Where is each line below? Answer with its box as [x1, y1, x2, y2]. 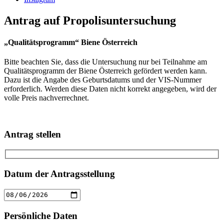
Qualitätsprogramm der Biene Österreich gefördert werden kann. [4, 66, 207, 75]
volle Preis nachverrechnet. [4, 93, 89, 102]
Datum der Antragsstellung [4, 168, 115, 179]
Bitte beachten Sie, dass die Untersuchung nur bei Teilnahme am [4, 57, 207, 66]
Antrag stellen [4, 129, 61, 140]
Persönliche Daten [4, 210, 77, 221]
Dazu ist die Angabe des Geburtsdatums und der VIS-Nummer [4, 75, 201, 84]
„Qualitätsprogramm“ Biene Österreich [4, 38, 137, 47]
